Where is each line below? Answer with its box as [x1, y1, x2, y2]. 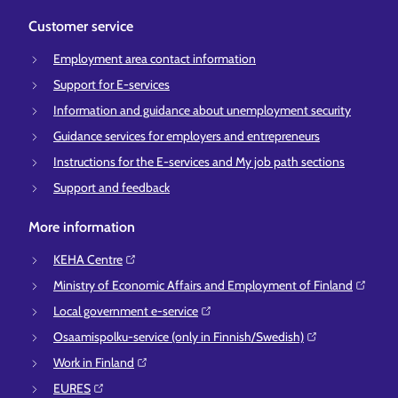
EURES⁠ [53, 380, 91, 396]
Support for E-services [53, 76, 170, 92]
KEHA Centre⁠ [53, 251, 123, 267]
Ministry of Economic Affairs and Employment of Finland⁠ [53, 277, 353, 293]
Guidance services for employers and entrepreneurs [53, 128, 320, 144]
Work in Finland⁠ [53, 354, 134, 370]
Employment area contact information [53, 51, 256, 67]
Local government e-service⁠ [53, 303, 198, 319]
